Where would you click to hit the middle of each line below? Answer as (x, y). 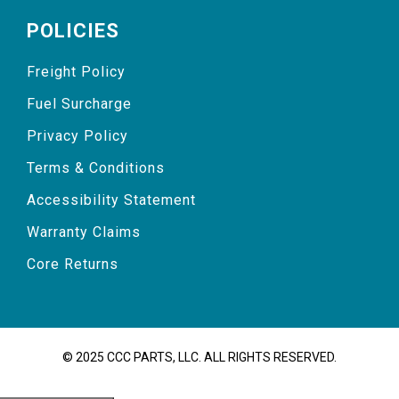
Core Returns (73, 265)
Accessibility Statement (111, 200)
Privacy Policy (77, 136)
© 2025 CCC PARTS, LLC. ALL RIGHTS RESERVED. (199, 358)
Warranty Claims (84, 232)
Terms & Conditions (96, 168)
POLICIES (73, 31)
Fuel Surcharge (79, 104)
